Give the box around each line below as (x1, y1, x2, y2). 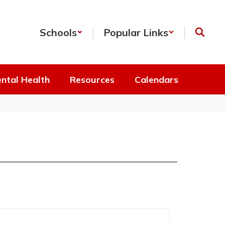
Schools (40, 26, 77, 39)
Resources (69, 73, 115, 85)
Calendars (134, 73, 178, 85)
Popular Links (103, 26, 168, 39)
